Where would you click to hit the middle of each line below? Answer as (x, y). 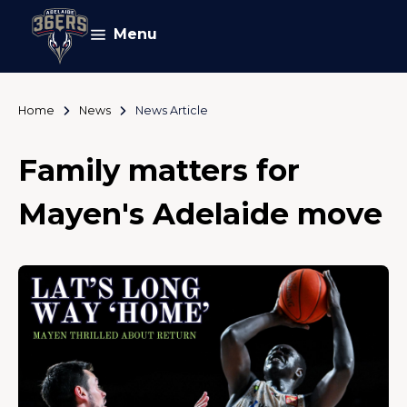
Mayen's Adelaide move (200, 214)
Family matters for (159, 170)
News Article (171, 110)
